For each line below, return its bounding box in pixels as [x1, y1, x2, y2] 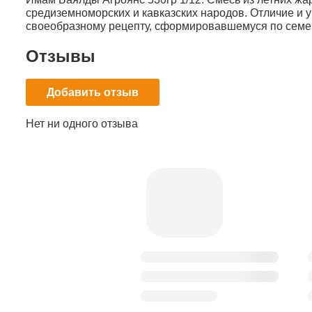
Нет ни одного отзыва [25, 118, 138, 130]
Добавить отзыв [46, 86, 139, 99]
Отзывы [25, 46, 95, 65]
